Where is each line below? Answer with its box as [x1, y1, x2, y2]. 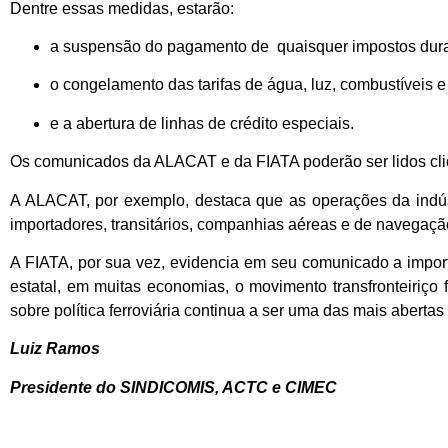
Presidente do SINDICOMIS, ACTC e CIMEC [10, 378, 337, 396]
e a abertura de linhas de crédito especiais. [50, 114, 366, 132]
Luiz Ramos [10, 340, 100, 358]
